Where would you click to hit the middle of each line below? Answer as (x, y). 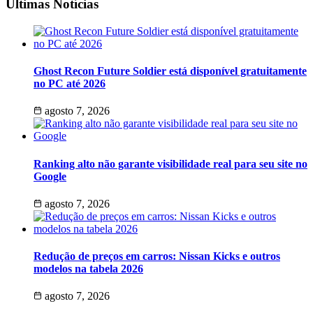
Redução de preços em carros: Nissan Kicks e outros (157, 256)
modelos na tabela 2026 (88, 269)
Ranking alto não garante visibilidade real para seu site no (170, 163)
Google (50, 176)
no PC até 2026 (70, 84)
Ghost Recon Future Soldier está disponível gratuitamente (170, 71)
